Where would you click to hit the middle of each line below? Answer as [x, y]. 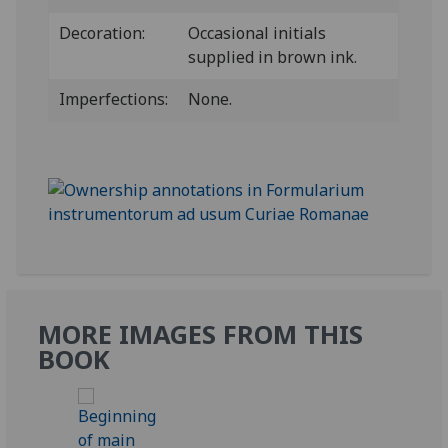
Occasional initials [257, 33]
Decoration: [102, 33]
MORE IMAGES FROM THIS [201, 334]
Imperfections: [114, 99]
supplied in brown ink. [273, 57]
